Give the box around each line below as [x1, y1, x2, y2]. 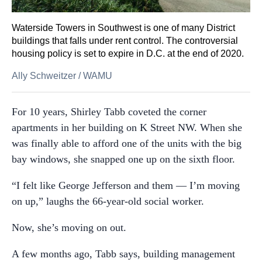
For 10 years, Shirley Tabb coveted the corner [12, 106, 206, 118]
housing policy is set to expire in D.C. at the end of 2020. [12, 49, 244, 58]
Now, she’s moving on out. [12, 222, 126, 233]
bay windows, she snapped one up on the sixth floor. [12, 153, 235, 165]
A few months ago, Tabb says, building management [12, 248, 235, 260]
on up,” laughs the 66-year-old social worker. [12, 195, 204, 207]
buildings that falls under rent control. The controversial [12, 36, 238, 46]
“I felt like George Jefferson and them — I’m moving [12, 180, 240, 191]
